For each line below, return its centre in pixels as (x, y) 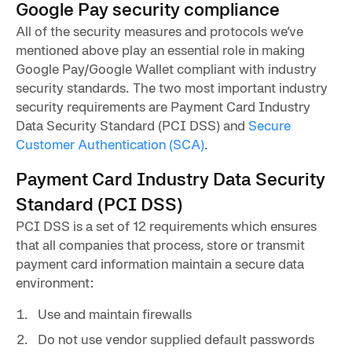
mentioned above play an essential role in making (160, 49)
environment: (55, 282)
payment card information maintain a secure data (160, 263)
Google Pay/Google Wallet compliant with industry (166, 68)
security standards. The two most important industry (172, 87)
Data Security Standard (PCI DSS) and (132, 125)
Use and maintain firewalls (115, 313)
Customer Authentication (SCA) (110, 144)
